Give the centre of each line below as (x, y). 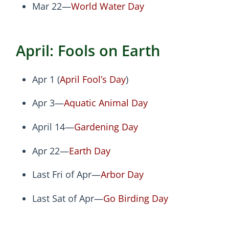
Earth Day (90, 151)
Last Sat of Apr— (68, 198)
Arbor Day (122, 175)
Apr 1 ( (46, 79)
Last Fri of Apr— (66, 175)
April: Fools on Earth (88, 51)
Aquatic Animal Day (106, 103)
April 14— (53, 127)
